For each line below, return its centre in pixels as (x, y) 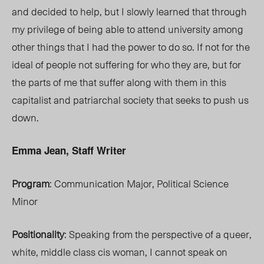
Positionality (38, 234)
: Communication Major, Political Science (139, 184)
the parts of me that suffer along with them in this (119, 82)
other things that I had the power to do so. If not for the (131, 47)
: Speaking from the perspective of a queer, (158, 234)
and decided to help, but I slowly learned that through (129, 11)
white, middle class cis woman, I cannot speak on (120, 252)
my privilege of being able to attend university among (128, 29)
